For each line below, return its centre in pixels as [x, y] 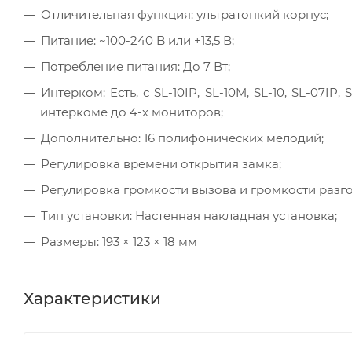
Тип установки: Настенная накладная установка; [189, 215]
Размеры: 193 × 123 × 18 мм [119, 241]
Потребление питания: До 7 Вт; [136, 66]
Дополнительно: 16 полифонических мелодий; [182, 137]
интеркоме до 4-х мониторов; [132, 112]
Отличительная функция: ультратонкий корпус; [185, 14]
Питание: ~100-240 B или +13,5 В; [137, 40]
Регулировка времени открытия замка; [161, 163]
